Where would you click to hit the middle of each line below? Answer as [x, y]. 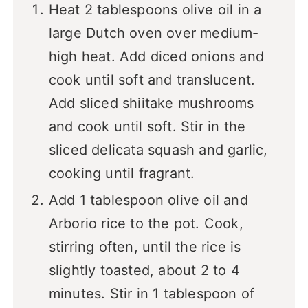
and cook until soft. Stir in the [147, 127]
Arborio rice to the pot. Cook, [146, 224]
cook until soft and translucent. [152, 80]
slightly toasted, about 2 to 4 [144, 271]
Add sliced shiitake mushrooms [151, 103]
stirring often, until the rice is [145, 247]
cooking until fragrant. [122, 174]
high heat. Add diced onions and [156, 57]
